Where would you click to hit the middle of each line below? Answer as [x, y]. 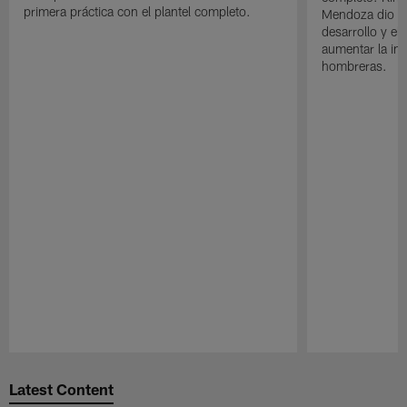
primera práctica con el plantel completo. [138, 11]
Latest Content [62, 388]
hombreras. [354, 65]
